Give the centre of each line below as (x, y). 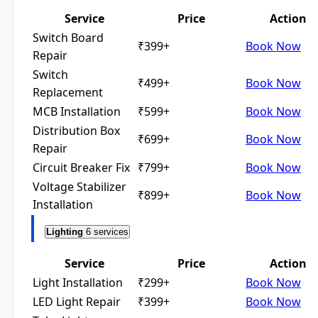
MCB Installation (77, 112)
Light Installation (78, 283)
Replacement (68, 93)
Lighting (65, 232)
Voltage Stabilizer (79, 187)
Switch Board (68, 38)
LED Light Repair (77, 302)
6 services (107, 232)
